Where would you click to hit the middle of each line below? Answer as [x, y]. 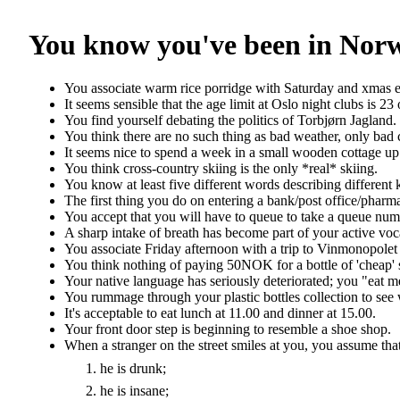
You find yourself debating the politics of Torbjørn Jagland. [230, 121]
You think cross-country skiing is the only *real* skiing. [221, 169]
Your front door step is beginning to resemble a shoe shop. [228, 329]
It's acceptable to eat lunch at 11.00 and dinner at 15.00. [220, 313]
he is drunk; [133, 368]
